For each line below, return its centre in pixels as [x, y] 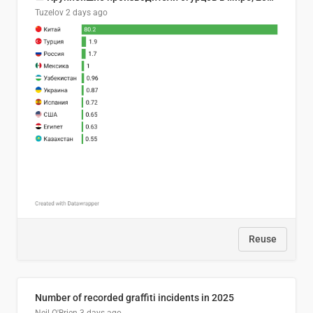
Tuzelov [49, 13]
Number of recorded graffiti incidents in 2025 [134, 298]
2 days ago [87, 13]
